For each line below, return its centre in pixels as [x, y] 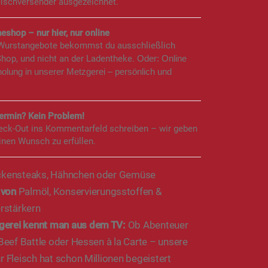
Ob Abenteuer [157, 225]
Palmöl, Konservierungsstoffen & [89, 191]
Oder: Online [162, 58]
